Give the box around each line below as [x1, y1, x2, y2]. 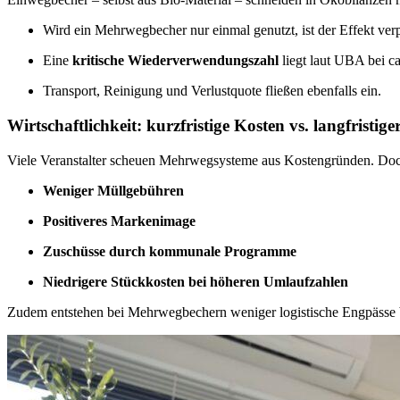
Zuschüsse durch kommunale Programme [43, 243, 296, 259]
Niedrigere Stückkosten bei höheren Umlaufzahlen [43, 273, 348, 289]
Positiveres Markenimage [43, 212, 196, 229]
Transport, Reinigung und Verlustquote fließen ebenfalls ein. [43, 83, 381, 99]
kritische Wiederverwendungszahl [72, 53, 279, 69]
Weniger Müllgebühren [43, 182, 184, 198]
